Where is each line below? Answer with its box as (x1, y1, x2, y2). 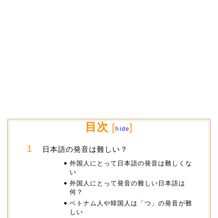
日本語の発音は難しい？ (42, 145, 128, 153)
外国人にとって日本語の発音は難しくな (69, 159, 192, 167)
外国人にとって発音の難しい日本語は (69, 179, 185, 187)
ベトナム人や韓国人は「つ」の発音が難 (69, 199, 192, 207)
